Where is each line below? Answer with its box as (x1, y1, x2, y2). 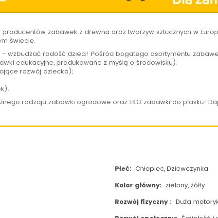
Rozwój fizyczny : (114, 197, 174, 207)
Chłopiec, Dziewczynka (133, 164, 208, 174)
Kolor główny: (114, 181, 163, 190)
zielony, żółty (163, 181, 205, 190)
